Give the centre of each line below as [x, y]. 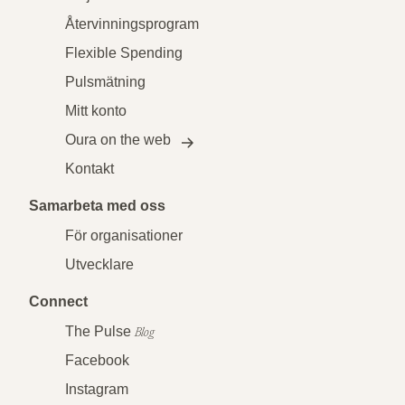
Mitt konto [96, 111]
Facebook [97, 361]
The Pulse [100, 332]
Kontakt [89, 169]
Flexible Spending [124, 53]
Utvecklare [99, 265]
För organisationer [124, 236]
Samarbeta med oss [97, 206]
